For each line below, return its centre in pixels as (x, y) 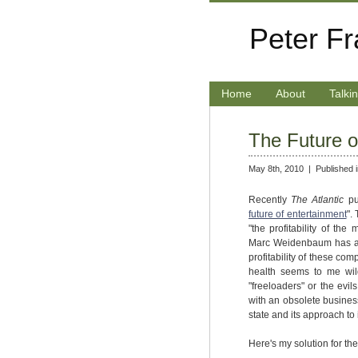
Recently (270, 200)
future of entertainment (298, 215)
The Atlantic (320, 200)
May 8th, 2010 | (282, 169)
